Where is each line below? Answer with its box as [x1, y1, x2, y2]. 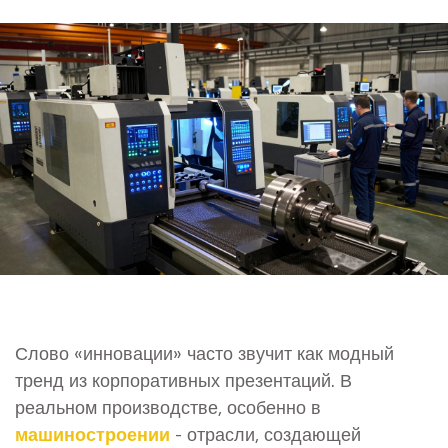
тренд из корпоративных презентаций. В [15, 367, 352, 391]
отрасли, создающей [187, 421, 361, 445]
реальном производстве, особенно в [15, 394, 321, 418]
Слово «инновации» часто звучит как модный [15, 340, 394, 364]
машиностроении [15, 421, 170, 445]
